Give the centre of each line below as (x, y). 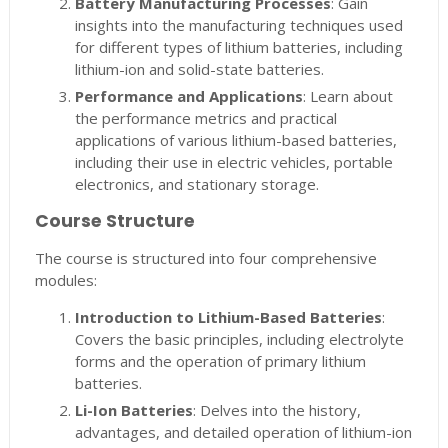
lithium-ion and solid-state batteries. (199, 69)
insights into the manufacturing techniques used (238, 25)
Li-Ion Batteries (133, 410)
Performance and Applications (188, 96)
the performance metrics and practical (205, 118)
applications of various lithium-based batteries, (235, 140)
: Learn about (347, 96)
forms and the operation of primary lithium (220, 361)
